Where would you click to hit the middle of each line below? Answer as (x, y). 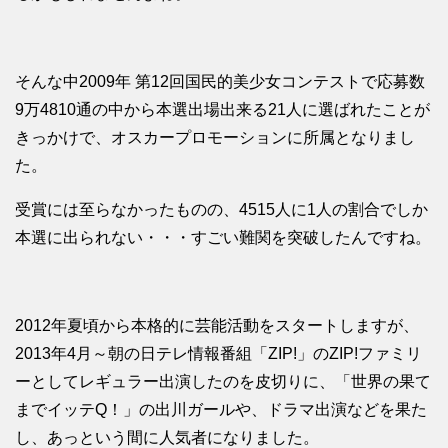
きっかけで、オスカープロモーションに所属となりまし (215, 138)
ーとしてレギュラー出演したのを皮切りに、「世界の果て (223, 382)
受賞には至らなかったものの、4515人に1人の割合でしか (221, 210)
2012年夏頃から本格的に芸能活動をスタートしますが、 (217, 326)
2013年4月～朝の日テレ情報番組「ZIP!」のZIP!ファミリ (218, 354)
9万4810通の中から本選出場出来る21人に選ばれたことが (222, 110)
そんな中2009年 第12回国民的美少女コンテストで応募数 (220, 82)
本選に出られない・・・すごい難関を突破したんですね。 (223, 238)
